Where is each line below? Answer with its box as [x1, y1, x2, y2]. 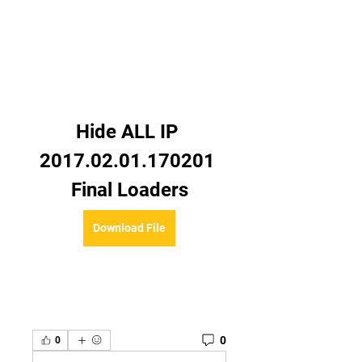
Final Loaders [70, 179, 188, 201]
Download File [93, 221, 166, 234]
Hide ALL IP [76, 120, 178, 143]
